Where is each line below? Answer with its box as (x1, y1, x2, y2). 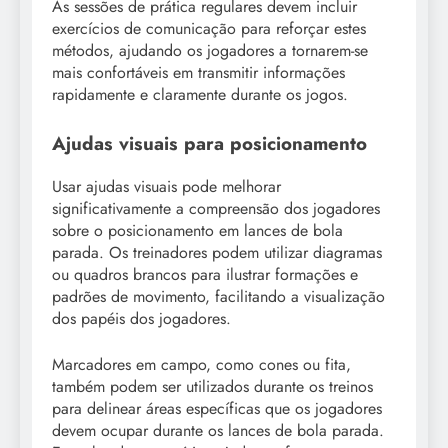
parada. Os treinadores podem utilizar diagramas (52, 240, 382, 264)
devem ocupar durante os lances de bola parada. (52, 418, 384, 442)
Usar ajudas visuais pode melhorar (52, 174, 281, 198)
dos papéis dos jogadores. (52, 306, 231, 330)
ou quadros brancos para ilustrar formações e (52, 262, 358, 286)
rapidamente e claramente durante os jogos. (52, 83, 348, 107)
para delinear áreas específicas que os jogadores (52, 396, 382, 420)
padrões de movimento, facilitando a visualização (52, 284, 385, 308)
